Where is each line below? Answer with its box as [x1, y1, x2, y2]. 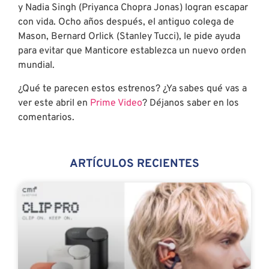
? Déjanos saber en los [142, 97, 239, 109]
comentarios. [18, 111, 74, 124]
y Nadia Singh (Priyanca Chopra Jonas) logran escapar [18, 2, 248, 14]
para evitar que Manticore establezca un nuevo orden [18, 45, 246, 58]
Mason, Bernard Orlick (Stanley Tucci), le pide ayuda [18, 31, 240, 43]
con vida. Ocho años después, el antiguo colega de [18, 16, 234, 29]
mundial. [18, 59, 55, 72]
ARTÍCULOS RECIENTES [70, 157, 199, 171]
